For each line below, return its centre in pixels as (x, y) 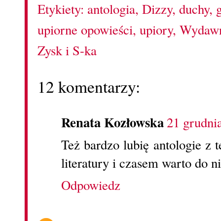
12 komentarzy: (89, 86)
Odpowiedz (91, 185)
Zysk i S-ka (67, 50)
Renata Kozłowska (112, 122)
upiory (156, 29)
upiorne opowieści (85, 29)
